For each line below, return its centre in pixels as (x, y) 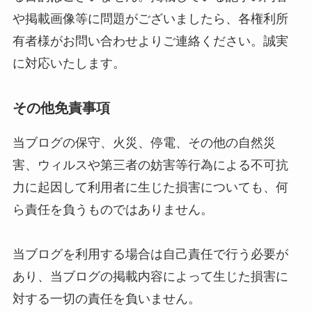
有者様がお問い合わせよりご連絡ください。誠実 (150, 41)
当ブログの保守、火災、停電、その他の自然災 (144, 143)
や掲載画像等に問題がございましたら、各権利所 (150, 18)
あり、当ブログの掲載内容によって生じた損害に (150, 277)
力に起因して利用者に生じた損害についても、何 (150, 188)
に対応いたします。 (69, 63)
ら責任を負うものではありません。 (112, 210)
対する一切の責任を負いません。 (106, 299)
